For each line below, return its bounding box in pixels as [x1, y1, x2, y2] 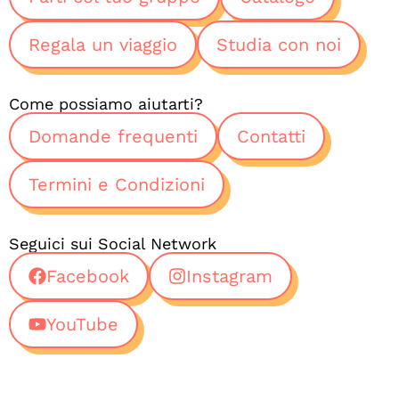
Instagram [186, 265, 273, 288]
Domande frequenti [28, 126, 198, 148]
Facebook [46, 265, 129, 288]
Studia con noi [216, 34, 341, 56]
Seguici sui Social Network [9, 234, 216, 254]
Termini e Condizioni [28, 174, 205, 196]
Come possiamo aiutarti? [9, 94, 203, 114]
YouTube [46, 313, 118, 336]
